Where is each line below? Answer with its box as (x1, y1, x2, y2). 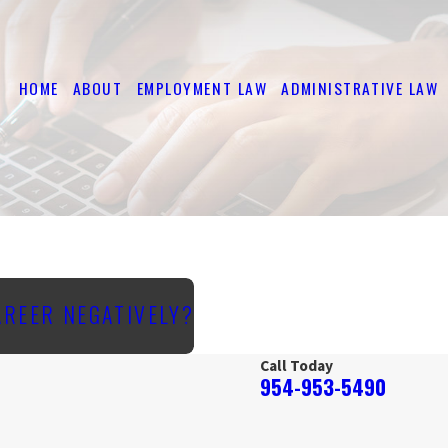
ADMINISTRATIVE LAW (281, 75, 439, 100)
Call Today (260, 356, 334, 376)
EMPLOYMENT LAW (136, 75, 268, 100)
